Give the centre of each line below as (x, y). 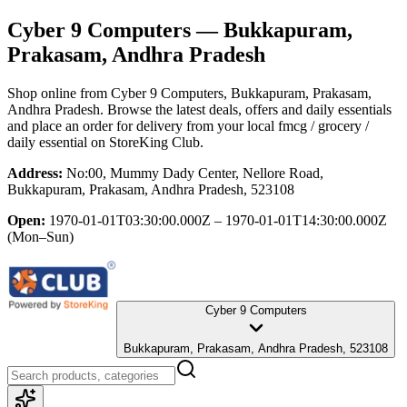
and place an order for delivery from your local (141, 125)
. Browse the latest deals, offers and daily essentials (246, 109)
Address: (35, 173)
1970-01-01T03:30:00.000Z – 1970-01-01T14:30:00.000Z (218, 220)
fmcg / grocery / (323, 125)
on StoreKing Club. (145, 142)
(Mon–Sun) (40, 236)
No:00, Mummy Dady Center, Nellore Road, (195, 173)
